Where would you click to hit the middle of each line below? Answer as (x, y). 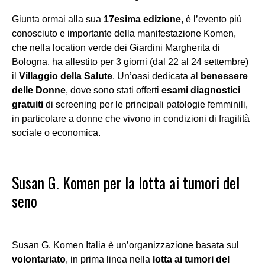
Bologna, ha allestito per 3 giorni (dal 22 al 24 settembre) (130, 62)
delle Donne (39, 91)
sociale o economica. (56, 133)
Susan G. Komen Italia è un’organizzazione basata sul (125, 245)
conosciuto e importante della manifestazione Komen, (124, 34)
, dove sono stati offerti (114, 91)
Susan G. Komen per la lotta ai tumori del (126, 183)
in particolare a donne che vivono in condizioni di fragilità (131, 119)
